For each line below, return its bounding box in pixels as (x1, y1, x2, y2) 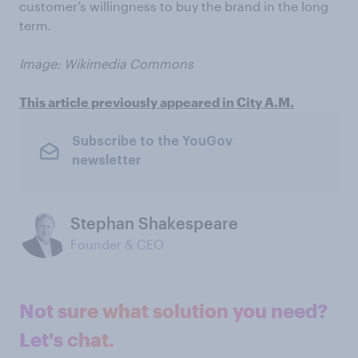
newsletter (71, 154, 141, 168)
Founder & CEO (70, 236, 164, 252)
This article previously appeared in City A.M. (19, 93, 294, 109)
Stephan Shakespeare (70, 213, 238, 233)
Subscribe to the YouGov (71, 135, 233, 149)
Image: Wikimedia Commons (19, 55, 193, 71)
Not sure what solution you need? (19, 298, 328, 322)
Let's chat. (19, 327, 114, 351)
